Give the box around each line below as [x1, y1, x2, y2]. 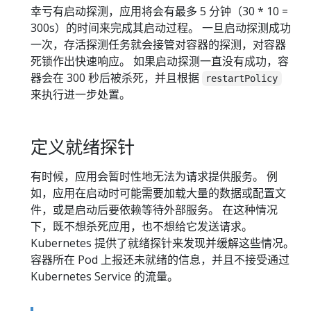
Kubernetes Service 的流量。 [31, 269, 178, 285]
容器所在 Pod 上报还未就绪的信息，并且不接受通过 [31, 252, 289, 268]
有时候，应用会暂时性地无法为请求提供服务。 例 [31, 169, 278, 185]
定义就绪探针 [31, 135, 135, 159]
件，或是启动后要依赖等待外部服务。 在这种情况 [31, 202, 278, 218]
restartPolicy [205, 73, 278, 85]
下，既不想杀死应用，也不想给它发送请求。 [31, 219, 253, 235]
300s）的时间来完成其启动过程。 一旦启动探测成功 [31, 20, 291, 36]
